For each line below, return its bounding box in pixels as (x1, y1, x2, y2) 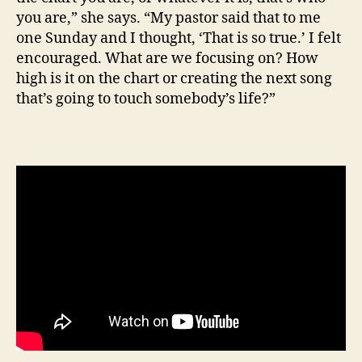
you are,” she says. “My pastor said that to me (16, 9, 321, 28)
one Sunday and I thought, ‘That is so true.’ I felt (16, 29, 341, 48)
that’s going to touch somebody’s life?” (16, 90, 276, 109)
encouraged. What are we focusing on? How (16, 49, 318, 69)
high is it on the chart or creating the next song (16, 69, 332, 89)
